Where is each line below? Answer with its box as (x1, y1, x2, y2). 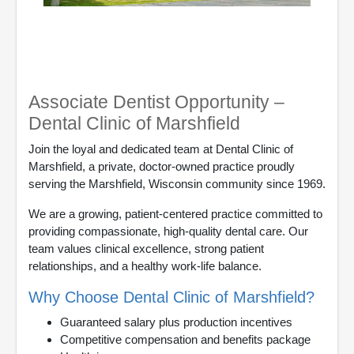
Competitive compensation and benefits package (60, 332, 311, 346)
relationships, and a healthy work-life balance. (28, 258, 262, 273)
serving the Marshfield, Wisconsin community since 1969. (28, 176, 326, 190)
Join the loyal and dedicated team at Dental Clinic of (28, 141, 293, 156)
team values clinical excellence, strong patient (28, 241, 264, 255)
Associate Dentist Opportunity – (28, 91, 284, 112)
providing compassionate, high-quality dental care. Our (28, 224, 308, 238)
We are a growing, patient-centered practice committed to (28, 206, 322, 220)
